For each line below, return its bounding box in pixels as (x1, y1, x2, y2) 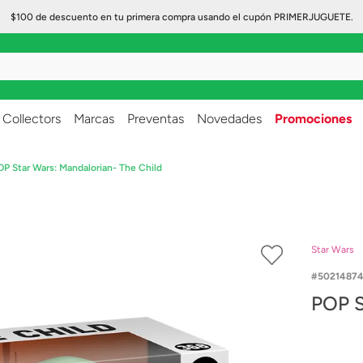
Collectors (2, 111, 61, 126)
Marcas (74, 111, 114, 126)
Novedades (197, 111, 262, 126)
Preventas (127, 111, 184, 126)
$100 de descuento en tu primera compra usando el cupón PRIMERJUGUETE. (10, 11, 353, 23)
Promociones (275, 111, 352, 126)
